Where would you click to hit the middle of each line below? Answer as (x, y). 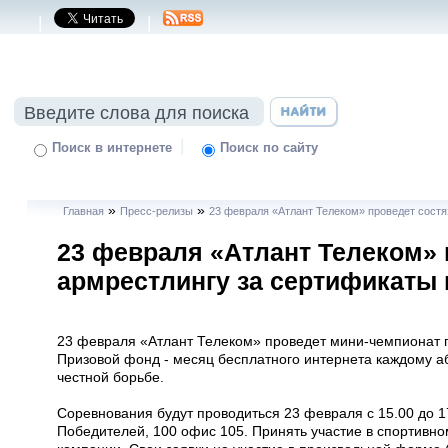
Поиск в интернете (111, 148)
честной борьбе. (110, 377)
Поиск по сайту (268, 148)
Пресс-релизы (156, 211)
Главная (83, 211)
